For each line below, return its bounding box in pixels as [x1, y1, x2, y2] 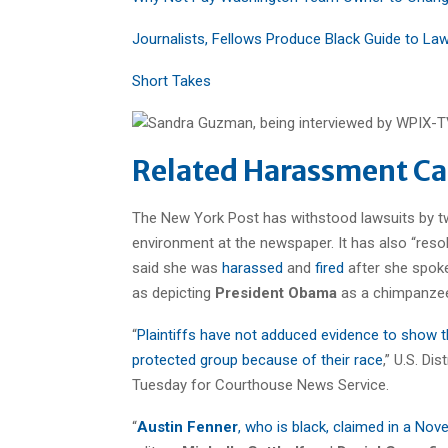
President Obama [215, 283, 341, 302]
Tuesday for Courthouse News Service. [132, 375, 389, 394]
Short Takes [132, 71, 211, 90]
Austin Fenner [137, 417, 238, 436]
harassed [222, 258, 287, 277]
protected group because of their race [132, 350, 383, 369]
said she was [132, 258, 222, 277]
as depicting [132, 283, 215, 302]
